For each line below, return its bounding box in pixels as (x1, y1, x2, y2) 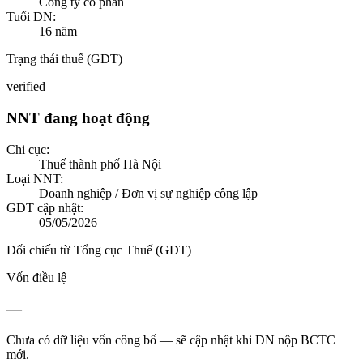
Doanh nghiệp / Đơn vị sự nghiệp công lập (39, 186, 258, 200)
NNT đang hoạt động (6, 109, 150, 126)
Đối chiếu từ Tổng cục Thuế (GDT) (6, 242, 191, 257)
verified (6, 79, 45, 94)
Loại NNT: (6, 171, 63, 186)
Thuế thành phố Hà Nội (39, 156, 161, 171)
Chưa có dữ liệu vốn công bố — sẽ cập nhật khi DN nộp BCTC (6, 333, 335, 348)
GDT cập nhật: (6, 200, 83, 215)
